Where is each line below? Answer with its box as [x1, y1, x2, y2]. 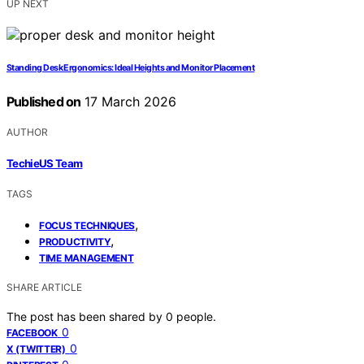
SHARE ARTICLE [6, 280, 82, 293]
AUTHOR [6, 126, 48, 139]
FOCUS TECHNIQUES [39, 219, 136, 232]
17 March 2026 [80, 93, 177, 110]
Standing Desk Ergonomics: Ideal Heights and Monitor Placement [6, 63, 255, 74]
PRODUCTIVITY [39, 235, 111, 248]
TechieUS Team [6, 156, 83, 170]
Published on [6, 93, 81, 110]
